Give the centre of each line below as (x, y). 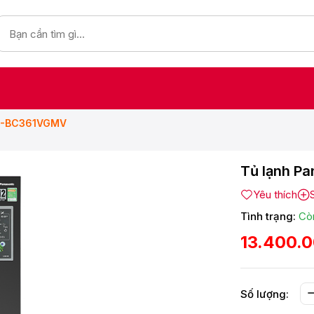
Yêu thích (275, 194)
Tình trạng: (268, 216)
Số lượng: (265, 294)
